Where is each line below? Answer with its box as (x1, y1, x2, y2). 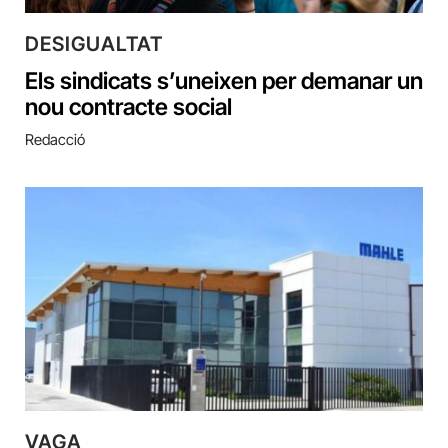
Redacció (25, 130, 85, 150)
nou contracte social (25, 93, 232, 122)
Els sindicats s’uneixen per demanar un (25, 67, 423, 96)
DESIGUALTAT (25, 32, 163, 57)
